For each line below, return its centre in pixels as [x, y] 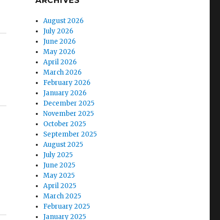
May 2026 [59, 52]
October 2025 [65, 124]
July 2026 [58, 31]
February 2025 [67, 206]
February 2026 [67, 82]
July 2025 [58, 155]
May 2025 [59, 175]
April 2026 [60, 62]
